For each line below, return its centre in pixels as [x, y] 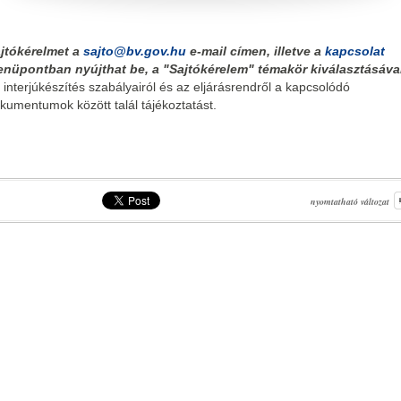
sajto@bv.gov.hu [135, 51]
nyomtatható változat [350, 201]
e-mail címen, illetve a [256, 51]
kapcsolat [355, 51]
